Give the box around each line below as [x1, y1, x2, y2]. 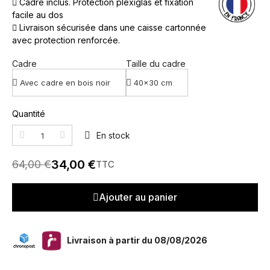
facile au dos [12, 10, 63, 20]
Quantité [12, 108, 45, 119]
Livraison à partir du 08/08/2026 [65, 234, 207, 245]
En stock [96, 130, 130, 141]
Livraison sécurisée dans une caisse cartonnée [17, 22, 206, 33]
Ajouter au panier [99, 191, 177, 204]
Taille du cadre [126, 58, 186, 69]
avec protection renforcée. [12, 35, 120, 46]
